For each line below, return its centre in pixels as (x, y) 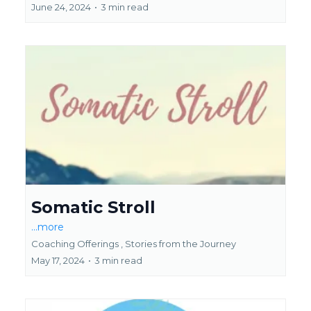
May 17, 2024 (58, 261)
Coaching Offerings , (77, 244)
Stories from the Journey (180, 244)
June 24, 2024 (61, 7)
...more (48, 227)
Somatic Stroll (93, 208)
